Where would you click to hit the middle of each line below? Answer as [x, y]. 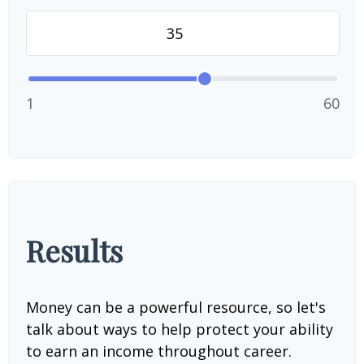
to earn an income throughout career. [159, 351]
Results [74, 250]
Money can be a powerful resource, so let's [176, 307]
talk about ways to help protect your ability [180, 329]
